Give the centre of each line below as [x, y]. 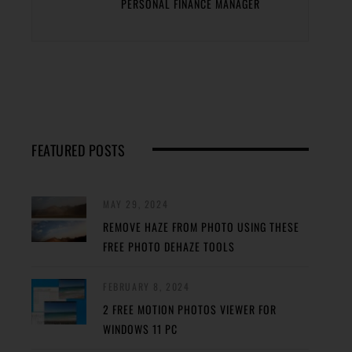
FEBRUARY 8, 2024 [147, 287]
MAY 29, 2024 [136, 204]
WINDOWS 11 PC [140, 329]
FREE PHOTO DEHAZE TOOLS [169, 247]
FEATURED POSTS [78, 150]
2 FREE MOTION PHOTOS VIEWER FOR [190, 310]
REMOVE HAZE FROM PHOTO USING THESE [201, 227]
